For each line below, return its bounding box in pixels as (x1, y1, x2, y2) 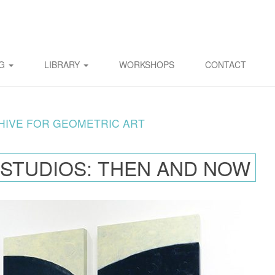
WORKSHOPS (119, 58, 174, 71)
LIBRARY (44, 58, 82, 71)
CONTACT (205, 58, 246, 71)
